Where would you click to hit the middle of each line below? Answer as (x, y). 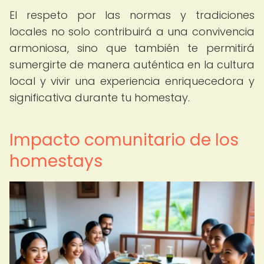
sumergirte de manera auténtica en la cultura (132, 65)
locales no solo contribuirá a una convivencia (132, 32)
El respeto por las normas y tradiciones (132, 15)
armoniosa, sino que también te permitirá (132, 48)
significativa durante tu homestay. (100, 98)
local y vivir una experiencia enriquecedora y (132, 81)
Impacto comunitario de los (124, 140)
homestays (56, 161)
